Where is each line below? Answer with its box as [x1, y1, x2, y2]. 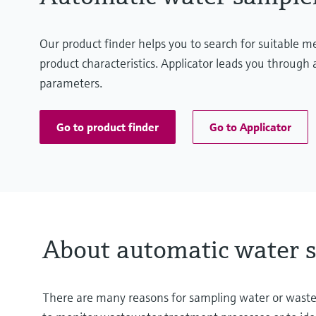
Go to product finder [56, 120, 159, 135]
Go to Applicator [209, 120, 291, 135]
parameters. [39, 75, 102, 92]
